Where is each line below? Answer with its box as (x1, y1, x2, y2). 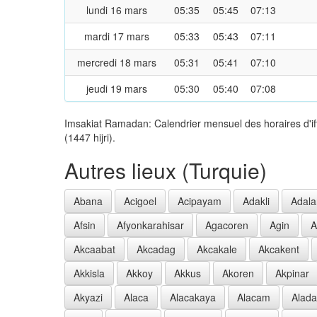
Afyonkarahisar (117, 217, 184, 232)
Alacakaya (170, 289, 216, 304)
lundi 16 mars (86, 2, 147, 17)
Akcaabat (74, 241, 115, 256)
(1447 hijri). (64, 129, 115, 144)
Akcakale (197, 241, 237, 256)
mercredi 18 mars (77, 54, 156, 69)
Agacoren (205, 217, 248, 232)
